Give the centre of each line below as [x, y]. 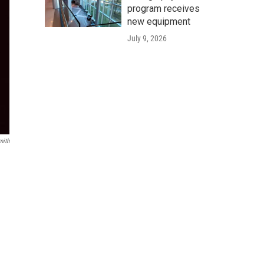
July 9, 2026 [147, 38]
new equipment [159, 22]
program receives [164, 9]
